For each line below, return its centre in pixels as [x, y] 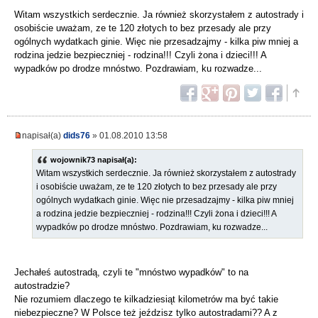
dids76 [77, 136]
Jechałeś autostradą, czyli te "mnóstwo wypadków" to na [131, 273]
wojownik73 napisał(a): [94, 160]
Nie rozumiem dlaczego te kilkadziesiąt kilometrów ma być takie [146, 300]
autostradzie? [42, 286]
